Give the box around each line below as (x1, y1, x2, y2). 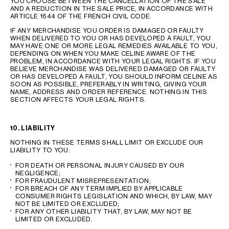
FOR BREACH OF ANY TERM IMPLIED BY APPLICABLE (15, 185, 183, 192)
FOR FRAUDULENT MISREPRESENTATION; (15, 177, 151, 185)
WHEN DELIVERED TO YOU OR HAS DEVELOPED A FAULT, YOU (10, 34, 211, 42)
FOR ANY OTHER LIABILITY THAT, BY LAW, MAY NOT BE (15, 208, 192, 215)
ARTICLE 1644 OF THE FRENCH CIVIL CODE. (10, 12, 152, 20)
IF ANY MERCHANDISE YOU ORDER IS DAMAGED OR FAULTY (10, 27, 204, 34)
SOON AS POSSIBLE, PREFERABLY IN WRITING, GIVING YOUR (10, 80, 207, 88)
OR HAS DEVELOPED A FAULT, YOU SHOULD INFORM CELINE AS (10, 73, 218, 80)
